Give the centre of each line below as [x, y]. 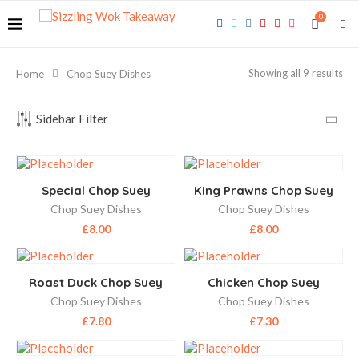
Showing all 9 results [296, 73]
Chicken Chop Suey [263, 282]
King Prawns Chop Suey [263, 190]
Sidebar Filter [72, 119]
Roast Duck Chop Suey [96, 282]
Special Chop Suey [96, 190]
